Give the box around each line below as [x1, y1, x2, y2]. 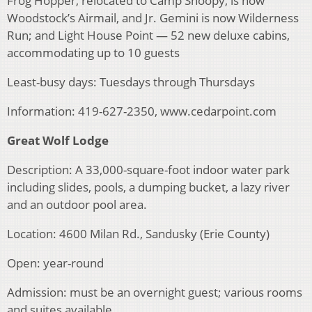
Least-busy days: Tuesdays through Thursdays [7, 74, 255, 91]
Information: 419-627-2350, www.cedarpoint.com [7, 103, 276, 120]
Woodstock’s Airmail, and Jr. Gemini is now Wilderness [7, 10, 299, 26]
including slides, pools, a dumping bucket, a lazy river [7, 179, 290, 196]
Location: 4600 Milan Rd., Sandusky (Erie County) [7, 226, 270, 242]
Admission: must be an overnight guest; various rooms [7, 284, 302, 301]
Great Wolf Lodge [7, 132, 109, 149]
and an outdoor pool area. [7, 196, 147, 213]
